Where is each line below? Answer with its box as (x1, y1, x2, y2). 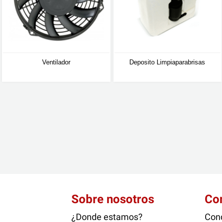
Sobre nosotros (71, 192, 155, 207)
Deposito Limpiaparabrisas (129, 58, 206, 66)
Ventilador (42, 58, 70, 66)
